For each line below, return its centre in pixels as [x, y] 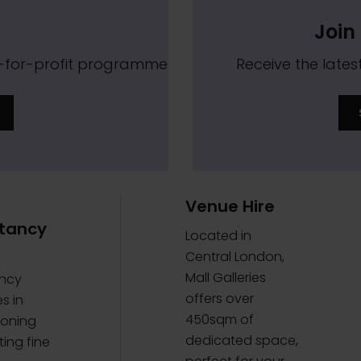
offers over [220, 298]
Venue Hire [230, 206]
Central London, [235, 256]
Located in [219, 235]
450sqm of [220, 319]
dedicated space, [242, 340]
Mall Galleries [226, 277]
